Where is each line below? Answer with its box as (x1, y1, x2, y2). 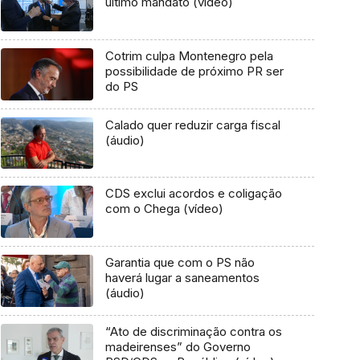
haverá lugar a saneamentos (104, 270, 260, 286)
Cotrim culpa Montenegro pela (104, 48, 273, 64)
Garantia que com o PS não (104, 255, 255, 271)
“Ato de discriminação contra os (104, 323, 282, 339)
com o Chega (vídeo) (104, 201, 223, 217)
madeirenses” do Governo (104, 338, 251, 354)
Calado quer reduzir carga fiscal (104, 117, 280, 133)
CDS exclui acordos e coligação (104, 186, 282, 202)
